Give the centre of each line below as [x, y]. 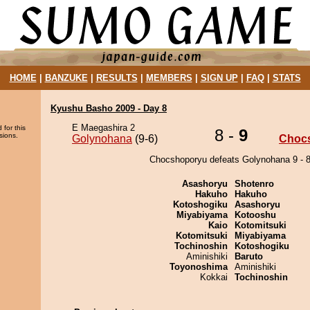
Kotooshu [255, 215]
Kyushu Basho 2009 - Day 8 [109, 108]
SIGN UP [219, 78]
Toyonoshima [199, 267]
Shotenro [254, 184]
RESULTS [117, 78]
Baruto [249, 256]
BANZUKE [66, 78]
